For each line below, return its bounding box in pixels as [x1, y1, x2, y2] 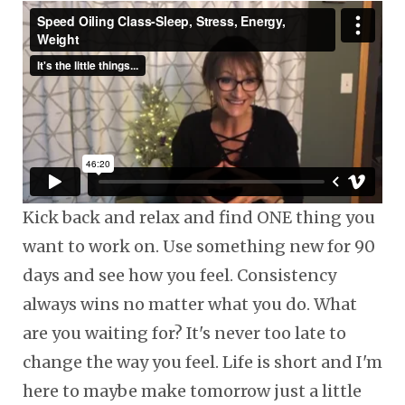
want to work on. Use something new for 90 [23, 235, 375, 257]
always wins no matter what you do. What [23, 293, 357, 315]
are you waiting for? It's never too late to [23, 322, 346, 344]
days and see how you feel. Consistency [23, 264, 336, 286]
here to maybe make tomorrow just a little [23, 380, 362, 401]
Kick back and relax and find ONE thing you [23, 206, 375, 228]
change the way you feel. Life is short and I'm [23, 351, 382, 372]
